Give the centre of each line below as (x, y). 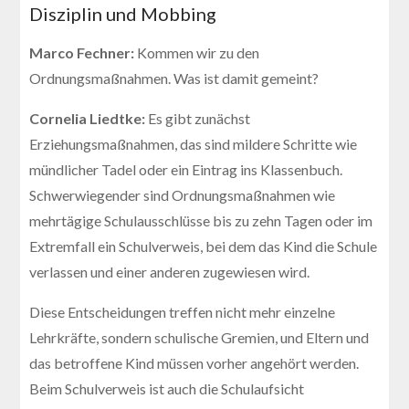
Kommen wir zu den (199, 52)
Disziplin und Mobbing (123, 13)
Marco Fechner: (84, 52)
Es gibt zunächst (199, 118)
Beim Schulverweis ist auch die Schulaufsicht (167, 388)
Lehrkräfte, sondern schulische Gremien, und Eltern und (199, 337)
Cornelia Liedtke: (89, 118)
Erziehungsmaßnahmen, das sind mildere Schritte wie (194, 143)
